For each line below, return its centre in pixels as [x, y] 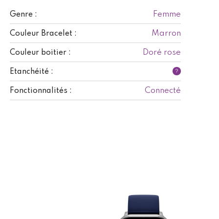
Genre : [23, 14]
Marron [166, 33]
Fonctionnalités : [41, 91]
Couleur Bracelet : [43, 33]
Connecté [163, 90]
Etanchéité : [32, 72]
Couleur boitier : [40, 53]
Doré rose [162, 52]
